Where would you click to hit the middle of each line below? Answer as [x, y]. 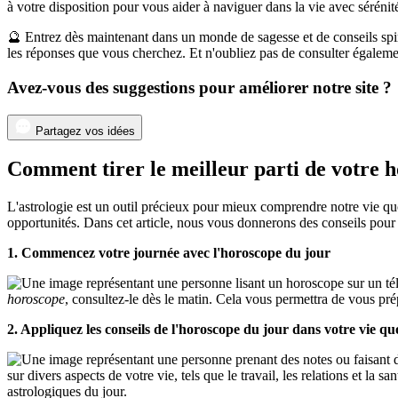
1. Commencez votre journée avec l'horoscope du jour [169, 253]
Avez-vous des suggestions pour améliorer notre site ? [199, 87]
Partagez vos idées [85, 131]
